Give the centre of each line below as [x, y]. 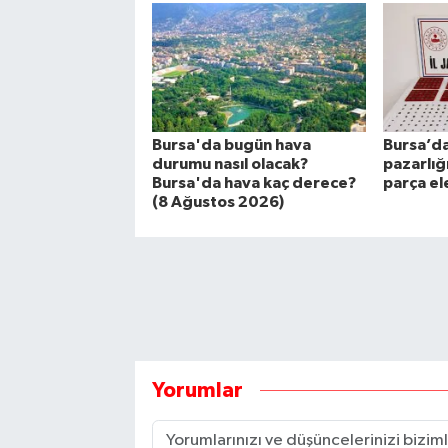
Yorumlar [197, 391]
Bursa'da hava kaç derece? [253, 182]
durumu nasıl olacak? [229, 163]
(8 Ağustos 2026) [217, 201]
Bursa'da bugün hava [231, 144]
